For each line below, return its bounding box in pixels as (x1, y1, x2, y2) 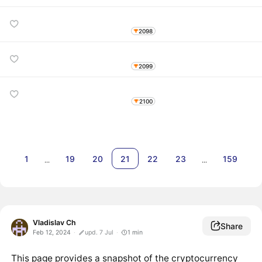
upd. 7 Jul (84, 229, 113, 237)
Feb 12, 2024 (32, 229, 71, 237)
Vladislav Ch (32, 218, 76, 227)
